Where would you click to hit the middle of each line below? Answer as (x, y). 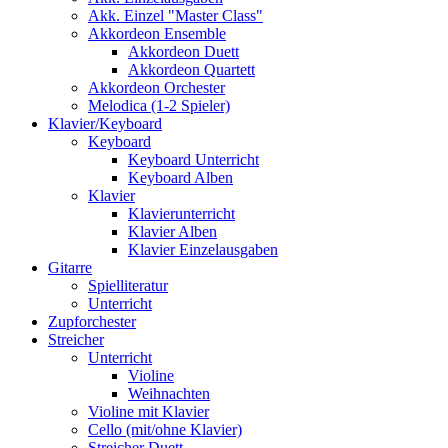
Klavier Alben (172, 231)
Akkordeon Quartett (191, 69)
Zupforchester (92, 321)
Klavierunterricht (181, 213)
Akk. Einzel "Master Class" (175, 15)
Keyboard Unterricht (193, 159)
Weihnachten (169, 393)
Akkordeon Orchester (156, 87)
